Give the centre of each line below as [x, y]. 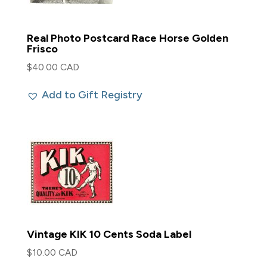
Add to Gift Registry [92, 95]
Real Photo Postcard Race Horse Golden [127, 38]
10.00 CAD [55, 252]
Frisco [42, 49]
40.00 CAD [55, 67]
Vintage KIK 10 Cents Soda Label [109, 234]
